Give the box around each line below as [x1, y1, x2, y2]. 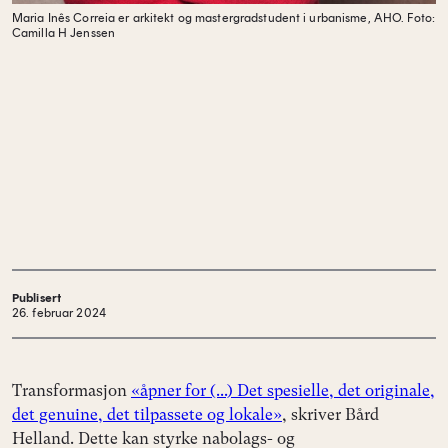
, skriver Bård [282, 405, 379, 425]
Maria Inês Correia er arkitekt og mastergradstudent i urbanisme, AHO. [12, 11, 405, 25]
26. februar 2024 [12, 306, 106, 321]
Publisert [12, 291, 62, 306]
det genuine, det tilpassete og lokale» [12, 405, 282, 425]
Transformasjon [12, 381, 131, 401]
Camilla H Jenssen [12, 26, 116, 40]
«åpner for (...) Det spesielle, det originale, [131, 381, 435, 401]
